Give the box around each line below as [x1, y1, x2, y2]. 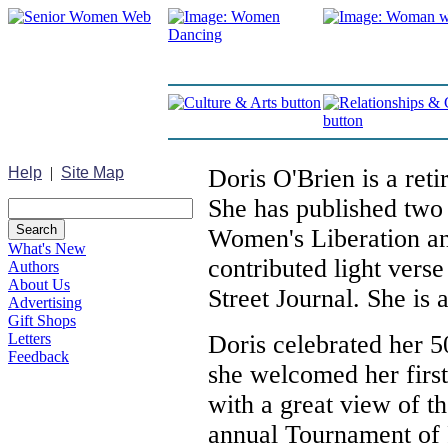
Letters [8, 330, 51, 347]
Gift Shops [8, 312, 76, 329]
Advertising [8, 294, 82, 311]
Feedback [8, 348, 69, 365]
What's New [8, 240, 86, 257]
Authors [8, 258, 59, 275]
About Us [8, 276, 70, 293]
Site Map [61, 164, 124, 181]
